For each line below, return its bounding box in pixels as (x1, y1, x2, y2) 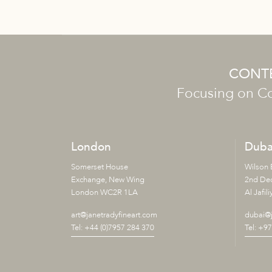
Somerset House (71, 161, 128, 173)
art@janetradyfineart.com (71, 209, 157, 221)
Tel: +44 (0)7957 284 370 (71, 222, 154, 234)
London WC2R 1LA (71, 187, 138, 199)
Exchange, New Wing (71, 174, 144, 186)
